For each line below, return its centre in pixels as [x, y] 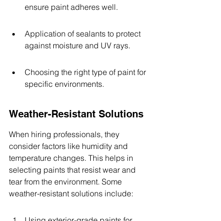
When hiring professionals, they [65, 134]
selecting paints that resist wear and [73, 170]
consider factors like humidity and [69, 146]
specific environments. [64, 84]
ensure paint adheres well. [71, 7]
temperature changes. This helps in [72, 158]
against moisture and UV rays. [77, 45]
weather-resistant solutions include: [71, 193]
